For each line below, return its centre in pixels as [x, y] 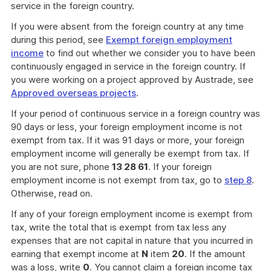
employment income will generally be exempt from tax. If [130, 153]
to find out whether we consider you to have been [149, 53]
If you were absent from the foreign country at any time [127, 26]
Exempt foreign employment [169, 40]
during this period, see [58, 40]
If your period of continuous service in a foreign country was [135, 113]
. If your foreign [180, 167]
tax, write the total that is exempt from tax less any [119, 227]
